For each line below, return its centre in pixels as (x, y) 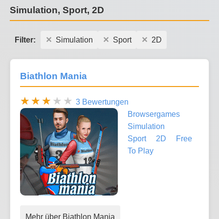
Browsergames (154, 114)
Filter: (25, 40)
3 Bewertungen (102, 102)
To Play (141, 151)
